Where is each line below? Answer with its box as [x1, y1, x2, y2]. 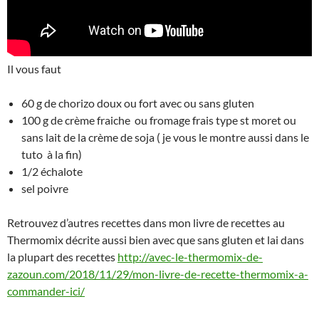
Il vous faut [7, 62, 61, 76]
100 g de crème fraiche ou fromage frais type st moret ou [21, 113, 296, 127]
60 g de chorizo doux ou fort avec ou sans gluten [21, 96, 254, 110]
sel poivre [21, 182, 68, 196]
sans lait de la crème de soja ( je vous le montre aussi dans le [21, 130, 309, 145]
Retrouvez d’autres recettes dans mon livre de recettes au [7, 216, 285, 230]
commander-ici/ [7, 284, 85, 298]
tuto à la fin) [21, 147, 82, 162]
